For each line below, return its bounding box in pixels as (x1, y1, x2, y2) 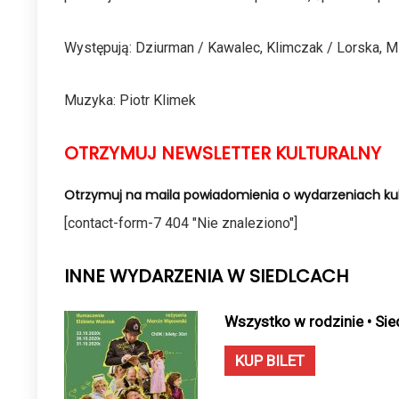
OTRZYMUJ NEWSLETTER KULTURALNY (64, 141, 381, 166)
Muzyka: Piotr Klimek (64, 92, 196, 109)
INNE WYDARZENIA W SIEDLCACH (64, 264, 348, 289)
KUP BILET (235, 352, 305, 370)
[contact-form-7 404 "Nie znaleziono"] (64, 215, 297, 232)
